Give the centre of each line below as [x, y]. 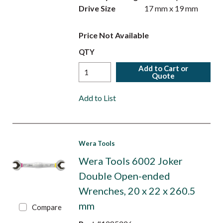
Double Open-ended [124, 176]
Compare [47, 207]
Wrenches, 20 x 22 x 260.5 [137, 191]
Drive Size [97, 8]
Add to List [97, 98]
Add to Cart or [164, 68]
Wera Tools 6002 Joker [130, 161]
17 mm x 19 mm [171, 8]
